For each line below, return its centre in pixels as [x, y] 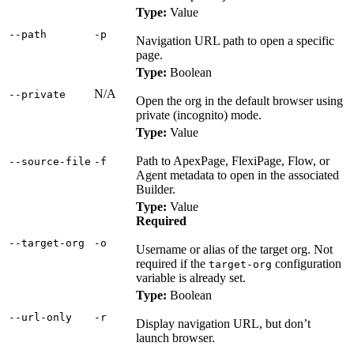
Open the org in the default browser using [239, 100]
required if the [172, 263]
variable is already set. [191, 277]
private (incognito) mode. [199, 115]
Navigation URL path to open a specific [235, 40]
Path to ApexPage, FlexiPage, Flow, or [233, 160]
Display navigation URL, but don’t [223, 323]
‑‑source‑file [50, 161]
